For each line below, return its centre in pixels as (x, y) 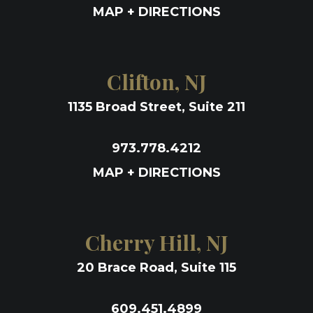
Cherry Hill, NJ (156, 242)
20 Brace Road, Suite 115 (156, 268)
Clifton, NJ (156, 82)
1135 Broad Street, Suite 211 (156, 107)
